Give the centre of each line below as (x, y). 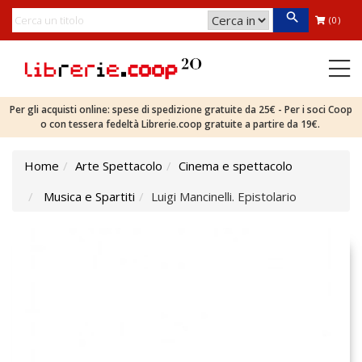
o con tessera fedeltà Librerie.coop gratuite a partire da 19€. (181, 124)
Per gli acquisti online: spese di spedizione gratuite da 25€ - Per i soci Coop (181, 109)
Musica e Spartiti (89, 196)
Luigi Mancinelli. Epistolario (224, 196)
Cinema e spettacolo (236, 166)
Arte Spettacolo (119, 166)
